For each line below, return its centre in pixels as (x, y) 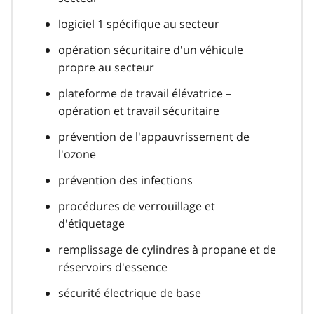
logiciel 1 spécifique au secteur (139, 23)
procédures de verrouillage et (137, 206)
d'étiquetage (91, 223)
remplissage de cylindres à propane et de (167, 249)
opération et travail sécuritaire (139, 110)
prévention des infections (125, 180)
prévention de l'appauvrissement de (154, 136)
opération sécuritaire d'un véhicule (151, 49)
